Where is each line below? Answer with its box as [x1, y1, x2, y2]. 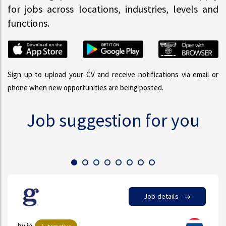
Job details [14, 191, 50, 201]
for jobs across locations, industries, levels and [8, 3, 218, 15]
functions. [8, 17, 49, 29]
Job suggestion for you [26, 108, 200, 132]
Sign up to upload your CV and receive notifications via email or [8, 69, 218, 79]
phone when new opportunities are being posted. [8, 82, 163, 92]
